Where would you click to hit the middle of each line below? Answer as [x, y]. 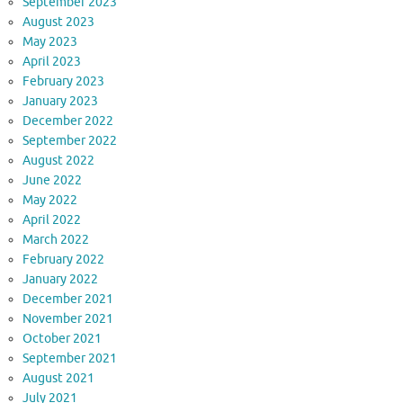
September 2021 [70, 359]
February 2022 [63, 260]
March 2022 [56, 240]
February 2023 [63, 82]
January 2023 [60, 102]
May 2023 [50, 42]
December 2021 [68, 300]
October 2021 [62, 339]
